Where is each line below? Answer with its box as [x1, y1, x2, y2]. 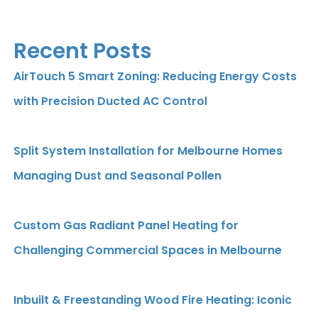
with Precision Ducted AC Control [13, 92, 207, 109]
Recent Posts [13, 35, 152, 66]
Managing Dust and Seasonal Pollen [13, 167, 221, 184]
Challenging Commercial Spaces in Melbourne [13, 241, 282, 258]
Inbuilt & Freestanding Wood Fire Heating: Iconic [13, 291, 292, 308]
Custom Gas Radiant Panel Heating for [13, 216, 238, 234]
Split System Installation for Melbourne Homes [13, 142, 283, 159]
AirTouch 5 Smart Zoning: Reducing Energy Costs [13, 67, 297, 84]
